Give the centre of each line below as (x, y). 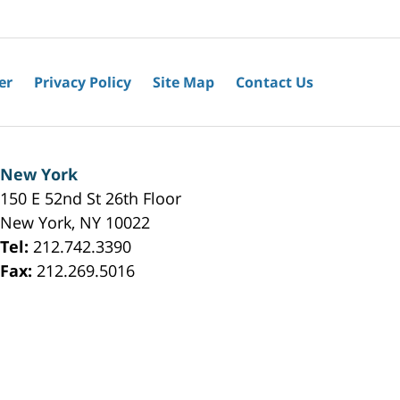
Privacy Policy (83, 82)
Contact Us (275, 82)
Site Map (183, 82)
